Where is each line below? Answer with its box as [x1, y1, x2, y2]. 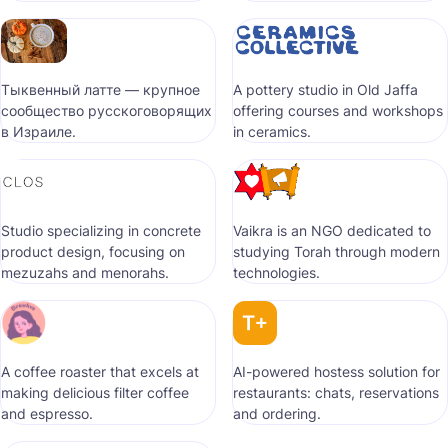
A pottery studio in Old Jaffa [233, 81, 418, 98]
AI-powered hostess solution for [233, 363, 440, 380]
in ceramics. [233, 123, 311, 140]
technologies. [233, 264, 320, 281]
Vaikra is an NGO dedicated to [233, 222, 431, 239]
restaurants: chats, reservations [233, 384, 439, 401]
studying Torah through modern [233, 243, 440, 260]
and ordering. [233, 405, 321, 422]
